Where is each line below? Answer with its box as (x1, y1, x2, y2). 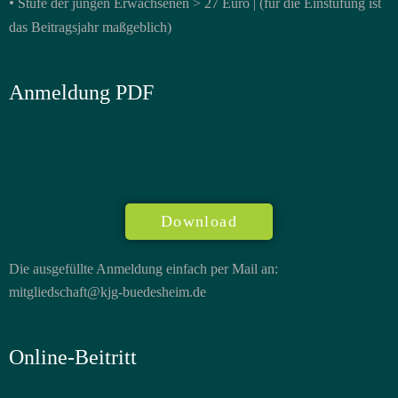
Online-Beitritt (9, 345, 137, 369)
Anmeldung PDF (9, 80, 154, 104)
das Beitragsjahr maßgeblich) (9, 19, 171, 35)
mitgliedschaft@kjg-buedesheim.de (9, 283, 206, 299)
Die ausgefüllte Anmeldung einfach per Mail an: (9, 260, 278, 276)
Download (160, 211, 238, 230)
